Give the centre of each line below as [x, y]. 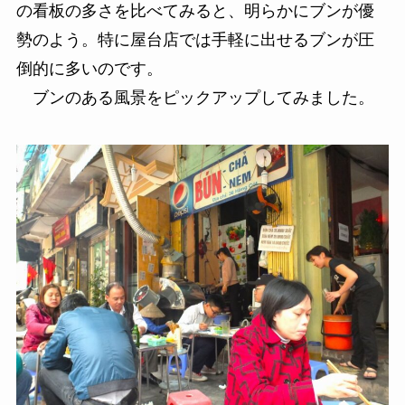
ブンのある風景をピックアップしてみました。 [195, 97]
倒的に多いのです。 [89, 68]
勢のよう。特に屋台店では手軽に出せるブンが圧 [195, 39]
